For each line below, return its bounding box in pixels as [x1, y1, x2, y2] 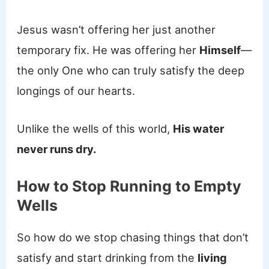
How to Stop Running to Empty [17, 177, 242, 196]
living [198, 251, 228, 265]
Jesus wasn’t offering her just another [17, 22, 216, 36]
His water [173, 121, 225, 135]
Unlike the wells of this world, [17, 121, 174, 135]
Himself [199, 43, 241, 56]
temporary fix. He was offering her [17, 43, 200, 56]
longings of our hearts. [17, 83, 136, 97]
